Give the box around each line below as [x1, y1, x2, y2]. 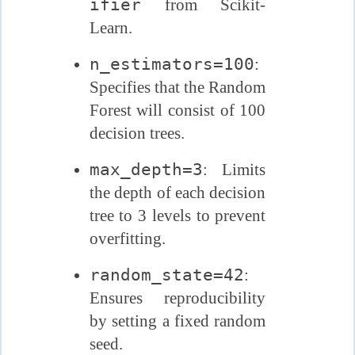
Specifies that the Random [89, 77, 266, 97]
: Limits [202, 159, 266, 179]
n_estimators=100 [89, 53, 254, 74]
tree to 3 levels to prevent [89, 205, 266, 225]
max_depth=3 [89, 158, 203, 179]
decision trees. [89, 123, 185, 143]
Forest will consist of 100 [89, 100, 266, 120]
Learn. [89, 17, 132, 37]
